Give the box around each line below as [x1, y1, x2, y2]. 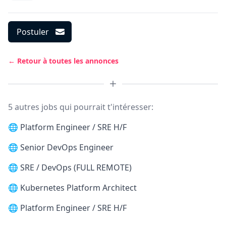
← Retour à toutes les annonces [8, 56, 119, 66]
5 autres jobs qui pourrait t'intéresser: [8, 101, 153, 112]
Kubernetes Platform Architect [20, 182, 137, 193]
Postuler [17, 26, 49, 37]
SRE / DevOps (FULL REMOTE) [20, 162, 132, 173]
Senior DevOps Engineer [20, 142, 114, 153]
